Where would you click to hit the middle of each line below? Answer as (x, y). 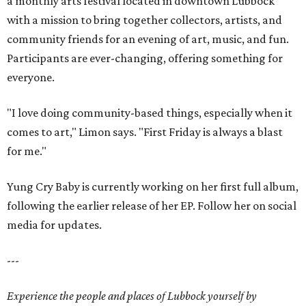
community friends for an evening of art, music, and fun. (148, 39)
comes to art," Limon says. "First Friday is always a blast (145, 132)
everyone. (31, 78)
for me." (27, 151)
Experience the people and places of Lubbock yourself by (132, 296)
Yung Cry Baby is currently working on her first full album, (153, 187)
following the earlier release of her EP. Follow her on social (152, 206)
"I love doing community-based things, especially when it (150, 113)
